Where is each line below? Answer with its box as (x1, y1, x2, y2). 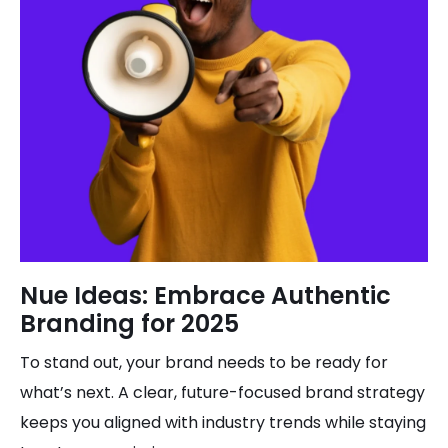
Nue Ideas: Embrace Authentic (20, 279, 391, 312)
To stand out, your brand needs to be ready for (20, 351, 388, 374)
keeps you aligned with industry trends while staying (20, 411, 426, 434)
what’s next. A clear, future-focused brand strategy (20, 381, 425, 404)
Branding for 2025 (20, 307, 239, 340)
